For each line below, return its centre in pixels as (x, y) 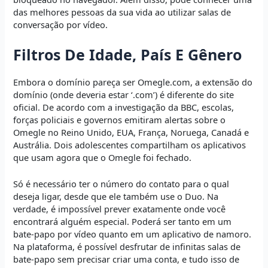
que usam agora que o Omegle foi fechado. (103, 157)
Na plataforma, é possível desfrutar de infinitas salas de (127, 246)
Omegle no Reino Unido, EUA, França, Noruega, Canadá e (131, 132)
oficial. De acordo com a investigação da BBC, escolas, (124, 107)
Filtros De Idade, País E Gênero (128, 54)
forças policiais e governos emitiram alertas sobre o (120, 119)
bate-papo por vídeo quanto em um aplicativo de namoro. (133, 234)
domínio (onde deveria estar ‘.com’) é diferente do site (124, 94)
